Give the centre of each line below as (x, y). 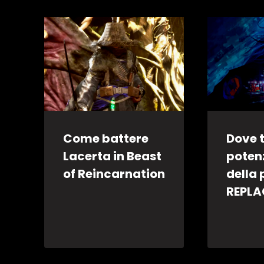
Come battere (106, 138)
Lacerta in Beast (112, 156)
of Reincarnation (114, 174)
